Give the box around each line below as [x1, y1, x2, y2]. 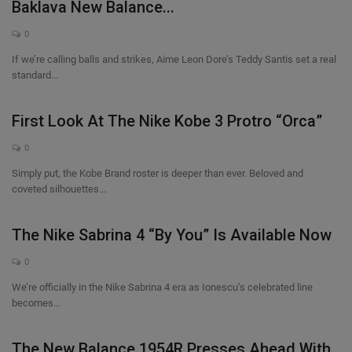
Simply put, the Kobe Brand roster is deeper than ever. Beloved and [12, 167, 303, 179]
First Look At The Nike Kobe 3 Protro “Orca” [12, 112, 322, 130]
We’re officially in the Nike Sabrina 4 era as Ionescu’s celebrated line [12, 281, 313, 293]
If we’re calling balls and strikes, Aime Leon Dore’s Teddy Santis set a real [12, 53, 336, 65]
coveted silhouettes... [12, 183, 106, 195]
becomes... [12, 297, 60, 309]
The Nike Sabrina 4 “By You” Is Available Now [12, 225, 332, 244]
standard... [12, 69, 58, 81]
